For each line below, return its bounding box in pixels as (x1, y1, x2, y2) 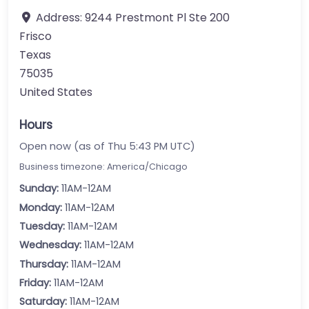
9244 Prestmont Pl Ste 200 (85, 9, 230, 26)
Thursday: (19, 257, 68, 271)
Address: (36, 9, 85, 26)
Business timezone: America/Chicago (19, 160, 188, 172)
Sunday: (19, 181, 59, 196)
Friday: (19, 276, 51, 290)
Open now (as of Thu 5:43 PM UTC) (19, 139, 195, 153)
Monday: (19, 200, 62, 215)
